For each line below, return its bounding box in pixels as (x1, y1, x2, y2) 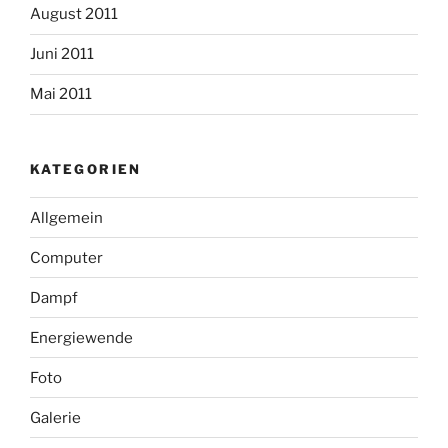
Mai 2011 (30, 85, 92, 103)
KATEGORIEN (30, 160, 142, 177)
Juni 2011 (30, 45, 94, 63)
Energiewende (30, 328, 133, 347)
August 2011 (30, 5, 118, 23)
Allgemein (30, 208, 103, 227)
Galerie (30, 408, 81, 427)
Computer (30, 248, 103, 267)
